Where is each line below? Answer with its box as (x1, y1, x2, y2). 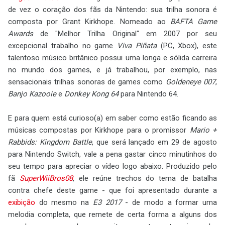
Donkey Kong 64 (64, 89, 119, 98)
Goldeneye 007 (165, 77, 216, 86)
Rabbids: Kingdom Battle (8, 138, 92, 147)
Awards (8, 29, 33, 38)
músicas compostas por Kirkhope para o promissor (8, 126, 190, 135)
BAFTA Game (170, 17, 217, 26)
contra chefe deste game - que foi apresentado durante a (8, 186, 217, 195)
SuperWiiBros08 (19, 174, 73, 183)
